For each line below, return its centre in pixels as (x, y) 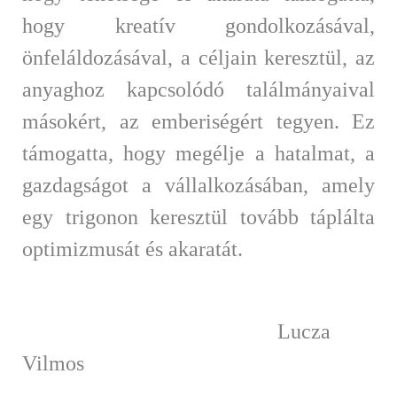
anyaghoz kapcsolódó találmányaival (198, 89)
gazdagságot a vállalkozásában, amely (198, 185)
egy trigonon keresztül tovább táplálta (198, 217)
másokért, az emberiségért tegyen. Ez (198, 121)
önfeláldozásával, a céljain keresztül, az (198, 57)
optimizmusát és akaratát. (132, 249)
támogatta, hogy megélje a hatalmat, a (198, 153)
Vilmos (53, 363)
